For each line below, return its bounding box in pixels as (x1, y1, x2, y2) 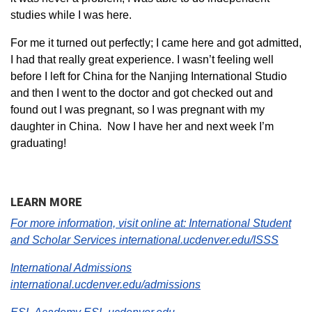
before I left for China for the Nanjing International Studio (10, 70, 287, 82)
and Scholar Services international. (10, 233, 183, 246)
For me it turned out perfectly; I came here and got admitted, (10, 36, 302, 49)
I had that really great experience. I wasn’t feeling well (10, 53, 274, 65)
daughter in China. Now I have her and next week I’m (10, 120, 274, 132)
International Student (189, 217, 291, 229)
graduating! (10, 136, 72, 149)
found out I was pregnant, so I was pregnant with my (10, 103, 265, 116)
